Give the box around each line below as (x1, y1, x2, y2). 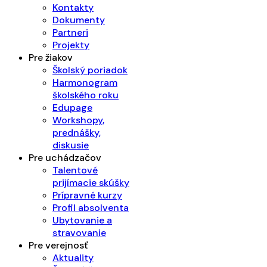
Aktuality (52, 251, 94, 264)
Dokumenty (52, 13, 105, 26)
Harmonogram (52, 76, 117, 89)
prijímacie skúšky (52, 176, 129, 189)
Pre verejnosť (29, 238, 88, 252)
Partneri (52, 26, 88, 39)
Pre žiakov (29, 51, 73, 64)
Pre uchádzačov (29, 151, 101, 164)
